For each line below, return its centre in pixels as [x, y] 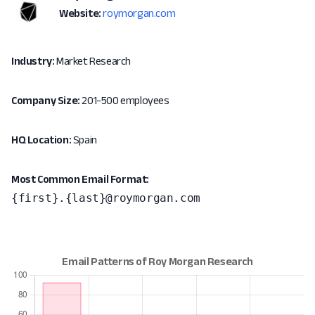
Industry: [33, 61]
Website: [80, 13]
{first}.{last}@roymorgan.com [106, 198]
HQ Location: [41, 140]
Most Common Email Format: [80, 179]
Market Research [93, 61]
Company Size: [46, 100]
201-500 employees [124, 100]
